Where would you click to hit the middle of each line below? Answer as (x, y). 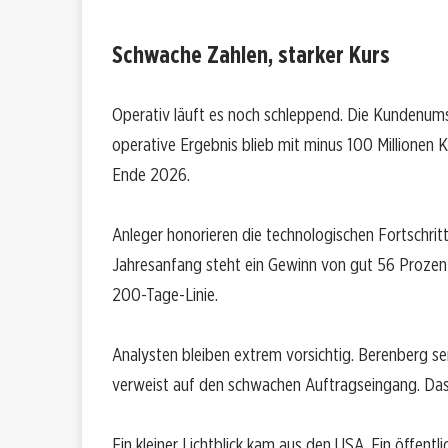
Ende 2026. (151, 175)
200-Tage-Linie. (165, 295)
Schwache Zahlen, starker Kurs (251, 55)
